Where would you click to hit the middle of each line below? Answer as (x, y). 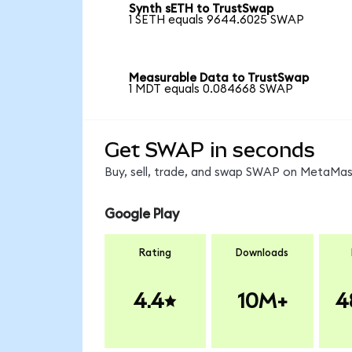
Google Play (141, 214)
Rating (155, 253)
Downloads (262, 253)
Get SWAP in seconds (209, 150)
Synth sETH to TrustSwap (202, 9)
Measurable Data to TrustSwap (219, 78)
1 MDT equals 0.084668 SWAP (211, 89)
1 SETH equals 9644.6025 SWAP (217, 20)
